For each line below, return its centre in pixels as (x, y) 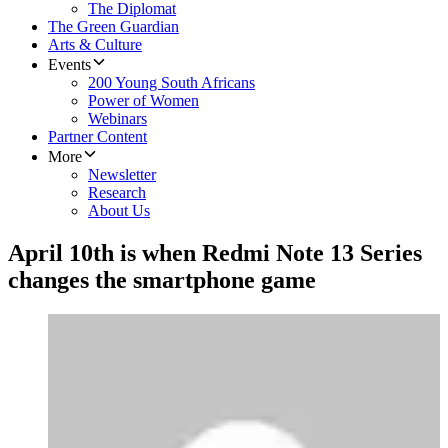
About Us (119, 211)
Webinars (117, 119)
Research (117, 193)
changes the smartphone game (162, 280)
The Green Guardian (113, 27)
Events (69, 65)
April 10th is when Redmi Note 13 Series (215, 253)
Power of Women (143, 101)
